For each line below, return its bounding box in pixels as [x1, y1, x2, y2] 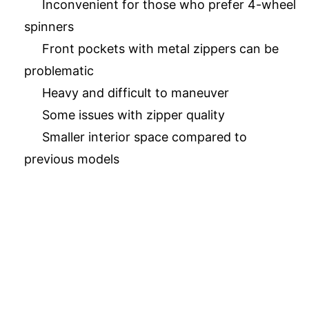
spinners [24, 19, 74, 34]
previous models [24, 152, 119, 167]
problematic [24, 63, 94, 79]
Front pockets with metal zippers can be [42, 41, 279, 57]
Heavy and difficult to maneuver [42, 86, 229, 101]
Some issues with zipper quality [42, 108, 225, 123]
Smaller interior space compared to [42, 130, 247, 145]
